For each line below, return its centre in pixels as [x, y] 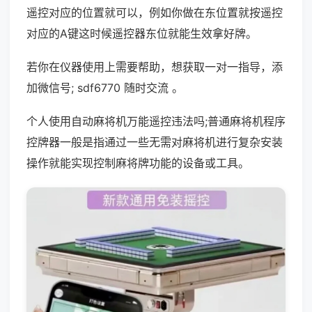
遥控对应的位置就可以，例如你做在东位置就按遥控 [155, 13]
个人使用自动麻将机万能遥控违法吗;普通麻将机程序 [156, 121]
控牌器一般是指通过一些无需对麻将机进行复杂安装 [155, 142]
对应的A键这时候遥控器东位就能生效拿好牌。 [142, 33]
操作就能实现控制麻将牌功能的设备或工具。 [138, 163]
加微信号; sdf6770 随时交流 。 [105, 88]
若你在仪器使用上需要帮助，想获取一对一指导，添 [155, 67]
